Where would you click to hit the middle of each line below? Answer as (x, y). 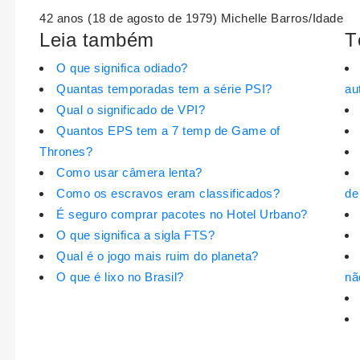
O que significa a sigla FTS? (135, 235)
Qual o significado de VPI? (131, 110)
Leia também (97, 40)
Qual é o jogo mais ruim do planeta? (157, 256)
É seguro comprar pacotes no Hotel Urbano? (182, 215)
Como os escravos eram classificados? (168, 194)
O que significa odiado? (122, 68)
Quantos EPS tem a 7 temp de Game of (168, 131)
